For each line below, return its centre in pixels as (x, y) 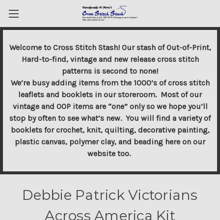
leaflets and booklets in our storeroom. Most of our (110, 95)
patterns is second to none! (110, 71)
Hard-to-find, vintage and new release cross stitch (110, 59)
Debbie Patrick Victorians (110, 195)
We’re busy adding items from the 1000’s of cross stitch (110, 83)
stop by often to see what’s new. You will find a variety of (110, 118)
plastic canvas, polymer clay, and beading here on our (110, 142)
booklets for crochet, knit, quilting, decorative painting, (110, 130)
